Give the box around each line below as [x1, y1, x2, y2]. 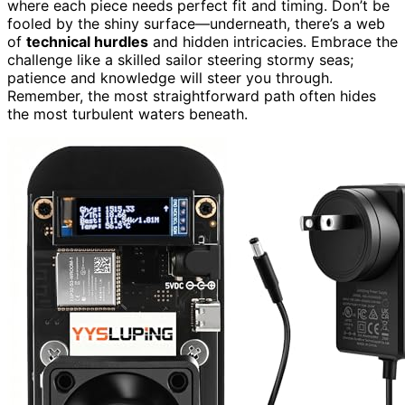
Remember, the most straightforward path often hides [7, 87, 376, 106]
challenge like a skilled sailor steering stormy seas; [7, 51, 353, 70]
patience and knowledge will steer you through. [7, 69, 333, 88]
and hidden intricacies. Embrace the [148, 33, 398, 52]
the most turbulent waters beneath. [7, 105, 248, 124]
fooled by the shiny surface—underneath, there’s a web [7, 14, 385, 33]
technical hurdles [26, 33, 148, 52]
